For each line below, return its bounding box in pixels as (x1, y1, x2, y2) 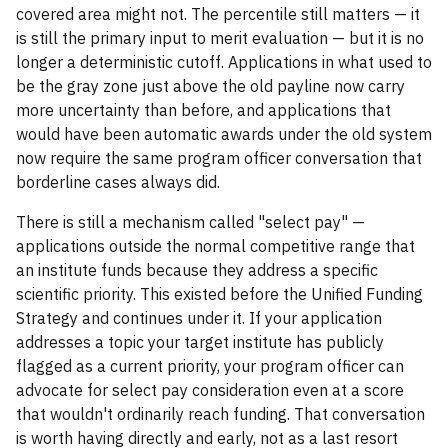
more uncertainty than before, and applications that (16, 100, 391, 120)
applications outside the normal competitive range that (16, 236, 415, 256)
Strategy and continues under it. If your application (16, 308, 382, 328)
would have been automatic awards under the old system (16, 124, 432, 144)
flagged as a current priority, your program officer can (16, 356, 404, 376)
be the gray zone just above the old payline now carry (16, 76, 405, 96)
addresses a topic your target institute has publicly (16, 332, 384, 352)
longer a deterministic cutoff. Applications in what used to (16, 52, 432, 72)
